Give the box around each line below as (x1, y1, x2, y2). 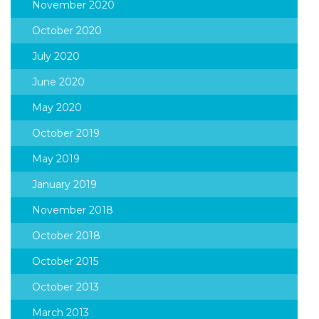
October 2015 (32, 255, 98, 268)
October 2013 (32, 281, 99, 293)
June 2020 (32, 75, 85, 88)
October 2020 (32, 24, 102, 37)
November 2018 (32, 204, 113, 216)
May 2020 (32, 101, 82, 114)
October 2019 (32, 127, 100, 140)
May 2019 (32, 152, 80, 165)
